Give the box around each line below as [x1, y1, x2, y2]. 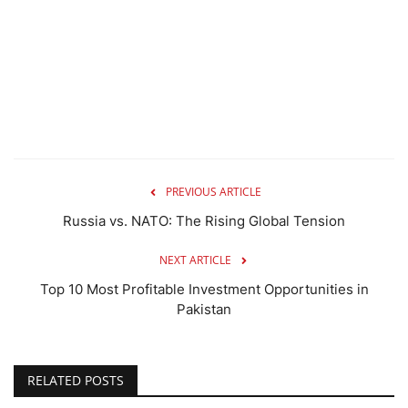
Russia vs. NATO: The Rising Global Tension [63, 212, 345, 230]
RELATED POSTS [27, 372, 124, 390]
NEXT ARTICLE [158, 252, 231, 269]
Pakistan [177, 301, 231, 319]
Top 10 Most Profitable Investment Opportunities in [39, 280, 369, 299]
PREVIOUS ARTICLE [165, 184, 261, 200]
